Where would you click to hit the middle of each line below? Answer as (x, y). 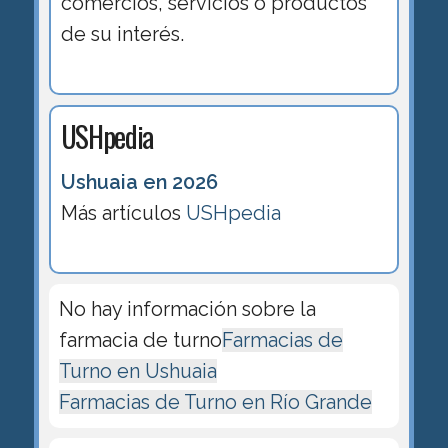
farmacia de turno (140, 339)
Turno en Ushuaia (137, 370)
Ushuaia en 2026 (139, 181)
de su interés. (122, 33)
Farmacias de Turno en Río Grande (215, 401)
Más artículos (123, 212)
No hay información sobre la (187, 308)
